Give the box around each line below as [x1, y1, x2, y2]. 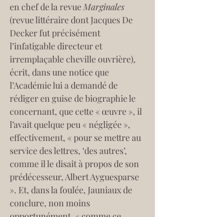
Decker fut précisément [10, 27, 102, 39]
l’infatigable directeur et [10, 40, 104, 52]
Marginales [83, 1, 124, 13]
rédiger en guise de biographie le [10, 93, 138, 104]
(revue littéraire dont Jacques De [10, 14, 135, 26]
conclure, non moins [10, 197, 92, 209]
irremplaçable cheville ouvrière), [10, 53, 138, 65]
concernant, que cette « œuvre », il [10, 106, 144, 117]
